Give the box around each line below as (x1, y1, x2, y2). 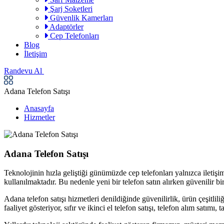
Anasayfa (24, 104, 54, 112)
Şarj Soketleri (48, 4, 92, 13)
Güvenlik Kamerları (48, 13, 113, 22)
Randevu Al (4, 66, 44, 75)
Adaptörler (48, 22, 83, 31)
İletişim (24, 49, 47, 58)
